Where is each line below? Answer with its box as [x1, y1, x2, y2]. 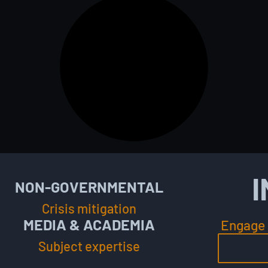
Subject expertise [38, 238, 140, 254]
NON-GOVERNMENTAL [15, 178, 163, 196]
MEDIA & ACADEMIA [23, 215, 155, 233]
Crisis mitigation [42, 200, 136, 216]
